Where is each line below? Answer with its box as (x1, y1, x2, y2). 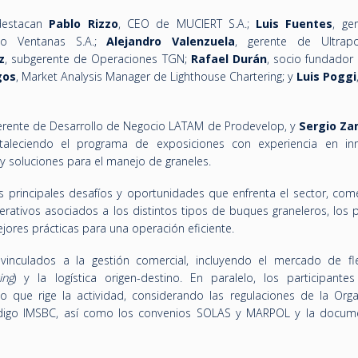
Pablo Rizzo (49, 16, 118, 31)
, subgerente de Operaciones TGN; (5, 51, 191, 66)
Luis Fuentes (256, 16, 333, 31)
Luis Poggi (296, 69, 356, 84)
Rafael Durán (190, 51, 267, 66)
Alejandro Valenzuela (106, 34, 236, 49)
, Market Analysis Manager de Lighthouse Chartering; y (16, 69, 296, 84)
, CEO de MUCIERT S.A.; (117, 16, 257, 31)
